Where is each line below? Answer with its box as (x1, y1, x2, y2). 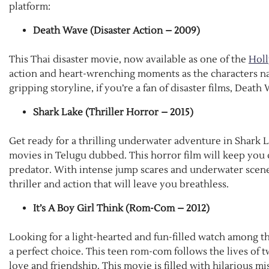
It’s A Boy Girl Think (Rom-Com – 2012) (33, 202, 210, 215)
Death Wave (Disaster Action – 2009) (33, 25, 200, 37)
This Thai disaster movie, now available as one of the (9, 53, 249, 66)
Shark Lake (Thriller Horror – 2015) (33, 106, 193, 119)
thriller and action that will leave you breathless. (9, 178, 231, 191)
